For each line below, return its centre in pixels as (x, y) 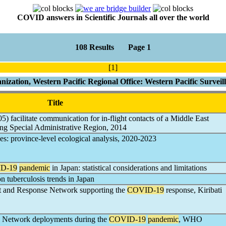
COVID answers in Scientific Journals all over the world (113, 17)
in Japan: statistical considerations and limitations (128, 168)
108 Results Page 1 (113, 47)
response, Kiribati (193, 190)
